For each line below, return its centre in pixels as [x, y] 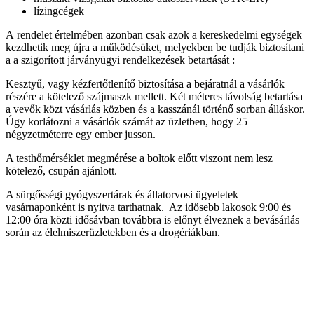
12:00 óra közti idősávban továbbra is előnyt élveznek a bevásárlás [152, 219]
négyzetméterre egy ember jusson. [81, 134]
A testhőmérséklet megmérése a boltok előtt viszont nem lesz [139, 158]
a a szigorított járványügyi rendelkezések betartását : [120, 60]
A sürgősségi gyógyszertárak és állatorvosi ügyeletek [122, 194]
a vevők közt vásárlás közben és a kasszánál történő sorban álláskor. [155, 109]
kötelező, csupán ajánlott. [61, 170]
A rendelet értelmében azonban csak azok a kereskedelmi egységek [154, 34]
